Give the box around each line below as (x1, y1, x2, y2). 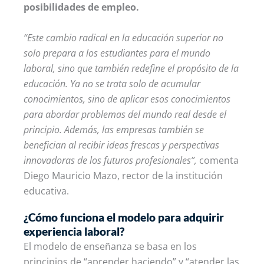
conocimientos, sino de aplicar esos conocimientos (24, 92, 230, 105)
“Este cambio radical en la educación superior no (24, 31, 223, 44)
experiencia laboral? (24, 224, 124, 238)
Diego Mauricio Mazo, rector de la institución (24, 169, 223, 182)
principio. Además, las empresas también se (24, 123, 204, 136)
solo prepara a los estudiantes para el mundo (24, 46, 210, 60)
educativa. (24, 184, 69, 197)
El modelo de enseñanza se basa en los (24, 239, 197, 253)
